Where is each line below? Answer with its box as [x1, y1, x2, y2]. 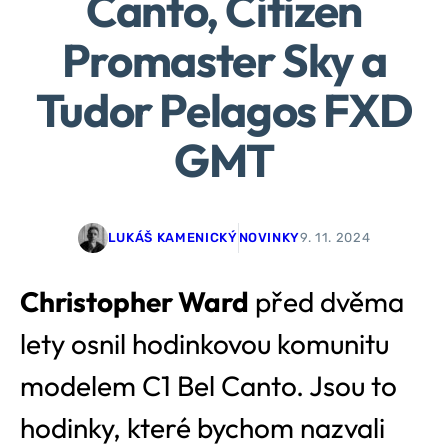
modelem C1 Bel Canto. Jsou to [20, 367, 397, 403]
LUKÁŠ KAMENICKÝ [107, 230, 238, 246]
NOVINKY [238, 230, 301, 246]
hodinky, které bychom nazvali [20, 409, 385, 445]
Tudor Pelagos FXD [35, 80, 413, 139]
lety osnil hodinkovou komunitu [20, 325, 389, 361]
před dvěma [249, 283, 404, 319]
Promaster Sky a [61, 30, 387, 89]
